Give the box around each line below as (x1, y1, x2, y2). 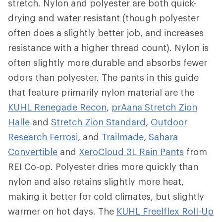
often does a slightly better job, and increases (8, 27, 204, 38)
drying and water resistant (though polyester (8, 12, 199, 23)
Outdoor (151, 116, 187, 127)
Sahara (149, 131, 178, 142)
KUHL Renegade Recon (8, 101, 107, 112)
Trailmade (102, 131, 144, 142)
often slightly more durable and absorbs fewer (8, 56, 207, 68)
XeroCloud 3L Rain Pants (79, 146, 184, 157)
